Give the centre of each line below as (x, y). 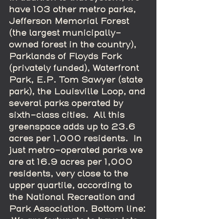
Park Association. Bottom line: (78, 209)
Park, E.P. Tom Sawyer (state (77, 80)
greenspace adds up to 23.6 (73, 127)
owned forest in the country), (74, 44)
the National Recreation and (73, 197)
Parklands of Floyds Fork (66, 56)
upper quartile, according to (72, 185)
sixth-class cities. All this (68, 115)
